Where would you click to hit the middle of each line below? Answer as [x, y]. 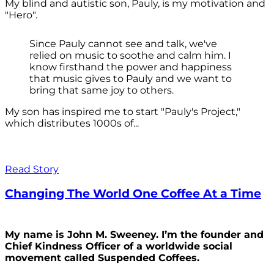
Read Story [32, 169]
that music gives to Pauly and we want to [131, 78]
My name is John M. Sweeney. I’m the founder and [134, 235]
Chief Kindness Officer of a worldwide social [119, 246]
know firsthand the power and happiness [131, 67]
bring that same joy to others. [102, 90]
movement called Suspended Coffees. [104, 258]
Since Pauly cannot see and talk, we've [123, 43]
